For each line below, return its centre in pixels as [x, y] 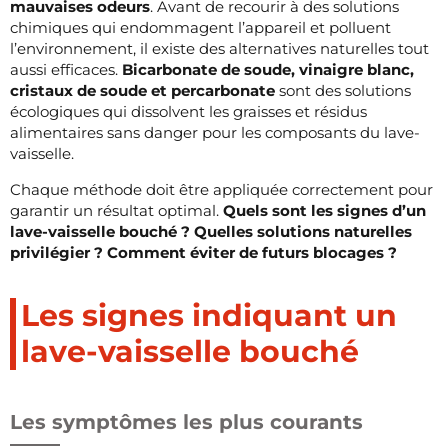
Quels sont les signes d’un [324, 210]
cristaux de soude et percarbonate [142, 90]
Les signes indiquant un [209, 315]
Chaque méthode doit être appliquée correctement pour [221, 189]
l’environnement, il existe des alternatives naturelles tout [219, 48]
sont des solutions [343, 90]
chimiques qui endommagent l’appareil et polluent [200, 27]
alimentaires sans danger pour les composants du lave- [215, 132]
